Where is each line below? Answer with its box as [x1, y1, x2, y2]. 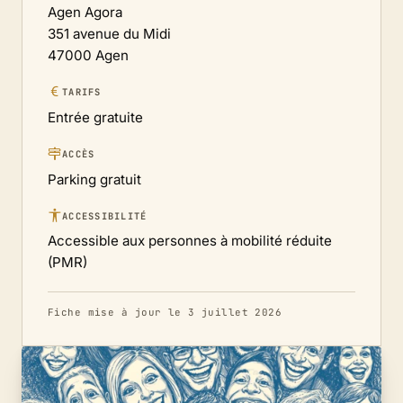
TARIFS [62, 85, 102, 99]
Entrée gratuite [48, 108, 143, 126]
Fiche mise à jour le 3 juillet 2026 [48, 306, 282, 319]
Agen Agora [48, 4, 122, 22]
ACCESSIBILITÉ [62, 209, 148, 222]
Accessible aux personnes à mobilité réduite [48, 232, 332, 250]
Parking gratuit [48, 170, 141, 188]
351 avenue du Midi [48, 25, 171, 43]
